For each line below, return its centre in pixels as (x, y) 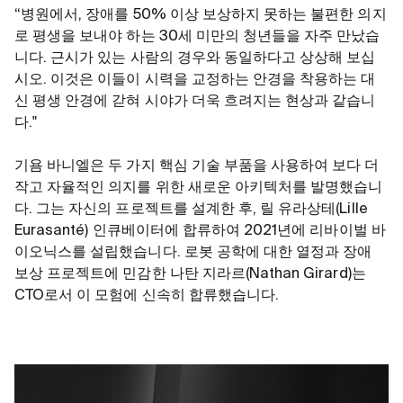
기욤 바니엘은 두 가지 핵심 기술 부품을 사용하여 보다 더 (197, 166)
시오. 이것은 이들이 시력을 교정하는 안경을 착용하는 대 (195, 80)
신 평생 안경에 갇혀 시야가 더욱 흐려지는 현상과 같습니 (195, 101)
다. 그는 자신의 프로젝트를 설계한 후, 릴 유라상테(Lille (191, 209)
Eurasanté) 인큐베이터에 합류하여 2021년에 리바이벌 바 (200, 231)
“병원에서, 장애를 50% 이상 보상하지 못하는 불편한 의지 (201, 15)
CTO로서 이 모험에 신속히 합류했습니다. (149, 296)
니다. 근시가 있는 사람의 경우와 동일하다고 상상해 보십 (195, 58)
